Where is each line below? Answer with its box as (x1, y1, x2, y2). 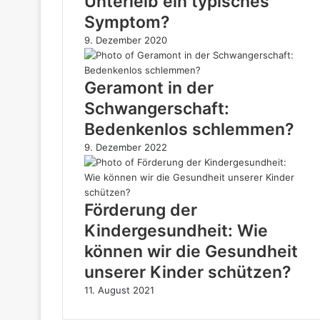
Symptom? (84, 12, 170, 32)
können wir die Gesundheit (84, 241, 298, 261)
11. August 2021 (84, 284, 154, 296)
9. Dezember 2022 (84, 141, 167, 153)
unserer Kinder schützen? (84, 262, 291, 282)
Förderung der (84, 200, 197, 220)
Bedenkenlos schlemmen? (84, 119, 294, 139)
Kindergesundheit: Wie (84, 221, 268, 241)
